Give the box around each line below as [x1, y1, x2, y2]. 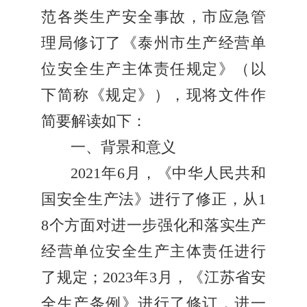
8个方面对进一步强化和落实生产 [41, 217, 266, 234]
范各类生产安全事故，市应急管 [41, 9, 266, 26]
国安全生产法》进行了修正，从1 [41, 191, 266, 208]
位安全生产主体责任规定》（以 [41, 61, 266, 78]
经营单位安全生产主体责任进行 [41, 243, 266, 260]
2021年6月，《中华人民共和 [71, 165, 266, 182]
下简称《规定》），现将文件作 [41, 87, 266, 104]
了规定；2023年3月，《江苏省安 [41, 269, 266, 286]
